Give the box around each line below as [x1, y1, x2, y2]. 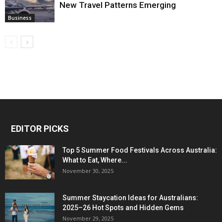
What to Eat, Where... [62, 156, 127, 164]
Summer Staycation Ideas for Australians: [62, 193, 198, 202]
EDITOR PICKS [11, 123, 69, 134]
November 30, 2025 [62, 166, 113, 174]
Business [8, 14, 32, 21]
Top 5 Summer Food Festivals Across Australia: [62, 146, 217, 154]
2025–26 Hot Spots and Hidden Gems [62, 203, 184, 212]
